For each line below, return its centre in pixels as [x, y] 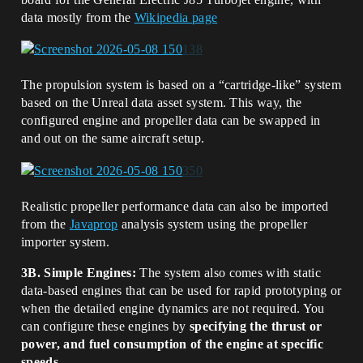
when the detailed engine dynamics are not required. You [173, 308]
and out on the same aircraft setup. [113, 139]
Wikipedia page [176, 17]
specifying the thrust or [256, 326]
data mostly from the [78, 17]
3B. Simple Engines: [79, 272]
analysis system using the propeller [212, 224]
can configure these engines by [105, 326]
